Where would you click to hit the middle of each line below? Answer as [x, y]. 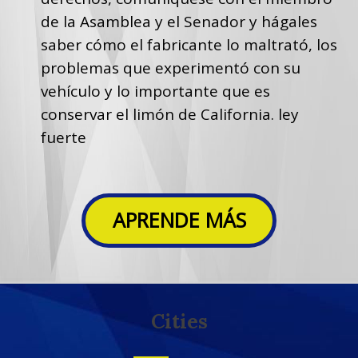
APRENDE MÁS [179, 220]
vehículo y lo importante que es [155, 91]
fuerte [63, 137]
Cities [179, 321]
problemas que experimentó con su [170, 68]
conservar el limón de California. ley [169, 114]
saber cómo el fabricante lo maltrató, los [189, 44]
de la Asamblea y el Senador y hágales [179, 21]
